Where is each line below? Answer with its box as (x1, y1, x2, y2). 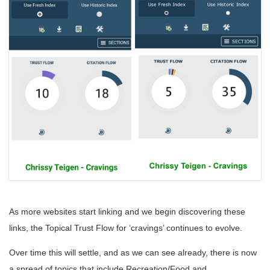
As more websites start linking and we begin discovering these (9, 206, 245, 216)
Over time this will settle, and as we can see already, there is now (9, 247, 257, 257)
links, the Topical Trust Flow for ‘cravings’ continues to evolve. (9, 222, 242, 233)
